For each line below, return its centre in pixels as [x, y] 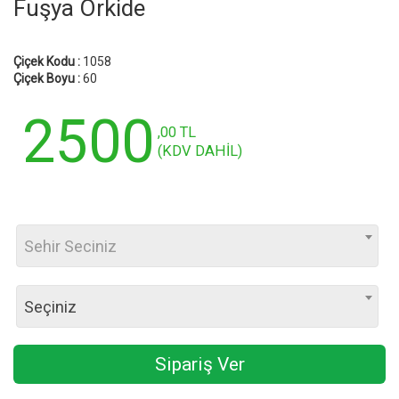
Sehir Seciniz [70, 246]
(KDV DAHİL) [200, 151]
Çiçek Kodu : [47, 61]
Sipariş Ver [199, 364]
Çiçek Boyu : [47, 78]
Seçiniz [50, 306]
